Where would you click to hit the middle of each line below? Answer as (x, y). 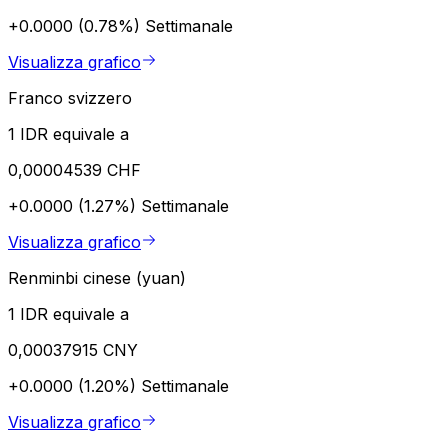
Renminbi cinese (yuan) (97, 277)
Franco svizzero (70, 97)
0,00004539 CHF (74, 169)
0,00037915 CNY (73, 349)
